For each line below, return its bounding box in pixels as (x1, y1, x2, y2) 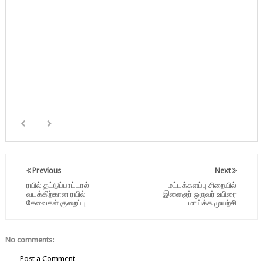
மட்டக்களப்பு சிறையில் (168, 180, 237, 190)
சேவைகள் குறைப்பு (26, 198, 86, 207)
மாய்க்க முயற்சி (188, 198, 237, 207)
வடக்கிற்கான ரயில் (26, 189, 86, 198)
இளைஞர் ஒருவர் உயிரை (163, 189, 237, 198)
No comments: (5, 235, 54, 244)
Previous (30, 166, 61, 175)
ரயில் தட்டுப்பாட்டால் (26, 180, 89, 190)
